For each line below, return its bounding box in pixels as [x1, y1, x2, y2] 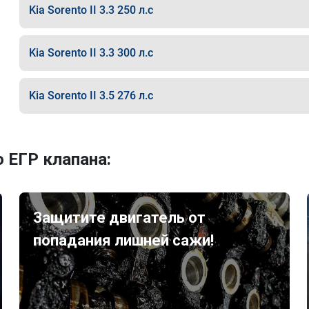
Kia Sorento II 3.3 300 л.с [28, 46, 153, 59]
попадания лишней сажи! [33, 232, 215, 249]
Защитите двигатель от [33, 209, 206, 226]
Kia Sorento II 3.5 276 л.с [28, 89, 153, 102]
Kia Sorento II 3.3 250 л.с [28, 3, 153, 17]
